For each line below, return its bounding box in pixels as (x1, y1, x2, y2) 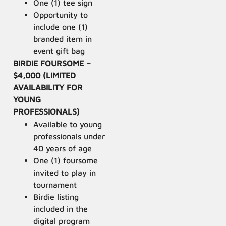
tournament (33, 180, 77, 189)
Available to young (33, 119, 102, 129)
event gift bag (33, 46, 85, 55)
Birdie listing (33, 192, 79, 201)
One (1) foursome (33, 155, 98, 165)
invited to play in (33, 167, 96, 177)
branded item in (33, 34, 92, 43)
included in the (33, 204, 88, 213)
